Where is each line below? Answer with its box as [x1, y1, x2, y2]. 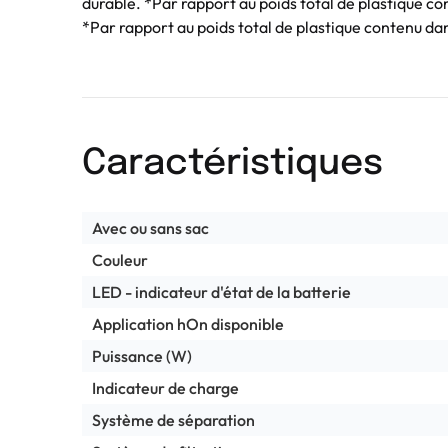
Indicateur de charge [92, 377, 239, 398]
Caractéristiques [82, 145, 383, 182]
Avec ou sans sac [92, 217, 209, 238]
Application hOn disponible [92, 313, 284, 334]
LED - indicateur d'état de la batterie [92, 281, 351, 302]
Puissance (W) [92, 345, 192, 366]
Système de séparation [92, 409, 255, 430]
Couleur [92, 249, 148, 270]
